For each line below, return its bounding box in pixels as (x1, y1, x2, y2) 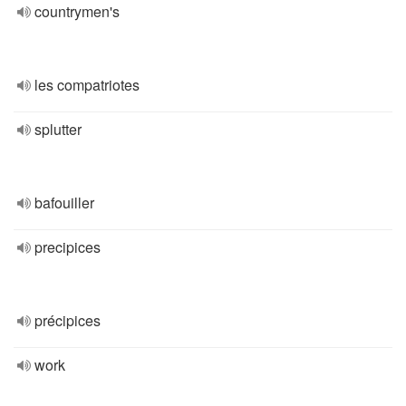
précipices (34, 310, 101, 331)
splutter (34, 119, 82, 140)
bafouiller (34, 192, 94, 213)
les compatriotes (34, 74, 140, 95)
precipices (34, 237, 101, 257)
